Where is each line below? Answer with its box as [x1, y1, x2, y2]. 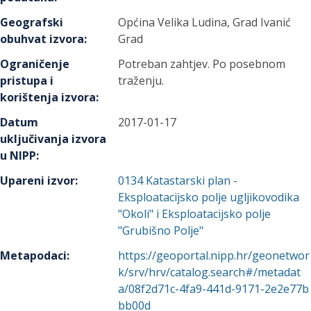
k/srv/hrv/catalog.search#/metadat [118, 264, 301, 280]
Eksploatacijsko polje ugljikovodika [118, 190, 300, 205]
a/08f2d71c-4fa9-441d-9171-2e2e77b [118, 281, 310, 296]
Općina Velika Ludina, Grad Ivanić [118, 15, 292, 30]
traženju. [118, 73, 165, 88]
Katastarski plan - [146, 173, 238, 188]
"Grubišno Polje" [118, 223, 204, 238]
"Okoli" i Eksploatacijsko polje [118, 206, 271, 221]
